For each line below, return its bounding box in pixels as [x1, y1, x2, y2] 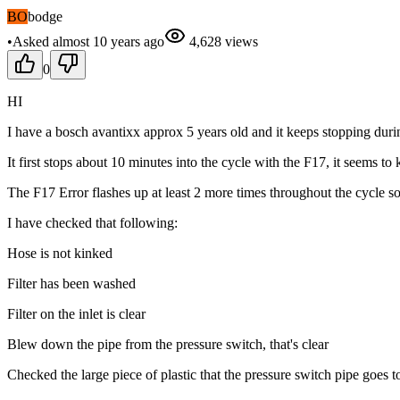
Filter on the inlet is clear [7, 305, 146, 321]
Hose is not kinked [7, 245, 112, 261]
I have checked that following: [7, 214, 178, 230]
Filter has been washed [7, 275, 136, 291]
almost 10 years [53, 33, 140, 49]
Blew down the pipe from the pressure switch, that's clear [7, 336, 329, 352]
